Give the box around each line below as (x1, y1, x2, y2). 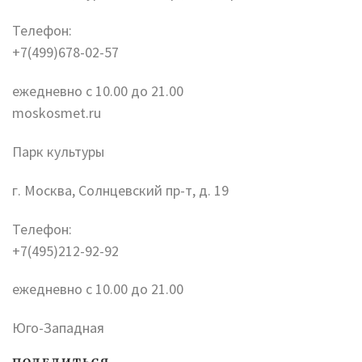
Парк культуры (12, 141, 104, 161)
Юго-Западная (12, 318, 104, 338)
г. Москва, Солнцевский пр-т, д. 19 (12, 180, 229, 200)
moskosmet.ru (12, 103, 101, 123)
